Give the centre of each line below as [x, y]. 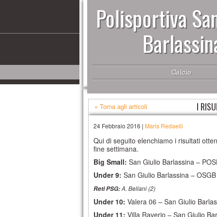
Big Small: [110, 162]
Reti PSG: [107, 189]
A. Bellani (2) [138, 188]
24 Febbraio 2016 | [119, 126]
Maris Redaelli [164, 126]
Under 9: [108, 175]
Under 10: [109, 201]
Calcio [182, 72]
